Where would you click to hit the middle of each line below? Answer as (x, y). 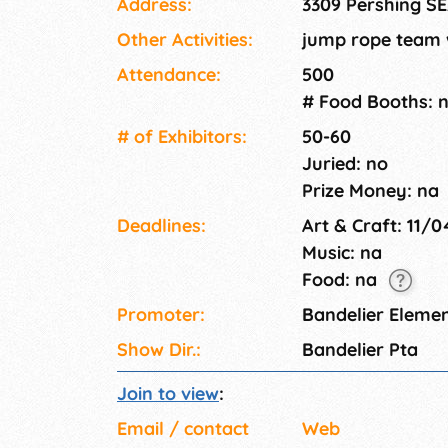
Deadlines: (161, 226)
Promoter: (161, 315)
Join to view (168, 394)
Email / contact (183, 429)
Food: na (342, 280)
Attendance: (169, 75)
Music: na (342, 253)
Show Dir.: (159, 350)
